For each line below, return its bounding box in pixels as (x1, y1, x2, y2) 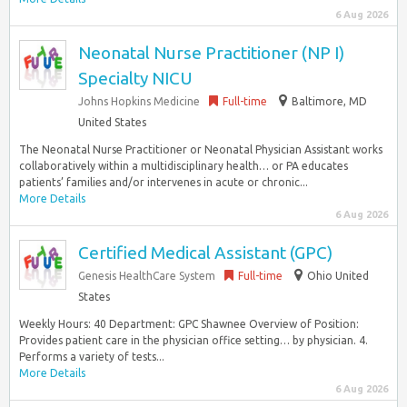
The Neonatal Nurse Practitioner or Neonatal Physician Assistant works (19, 144, 382, 155)
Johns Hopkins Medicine (78, 95, 200, 107)
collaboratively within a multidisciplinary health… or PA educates (19, 160, 348, 172)
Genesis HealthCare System (78, 270, 215, 282)
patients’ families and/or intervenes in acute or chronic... (19, 176, 308, 188)
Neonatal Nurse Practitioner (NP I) (78, 43, 344, 63)
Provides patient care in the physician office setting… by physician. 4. (19, 334, 368, 346)
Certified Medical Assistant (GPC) (78, 243, 333, 263)
